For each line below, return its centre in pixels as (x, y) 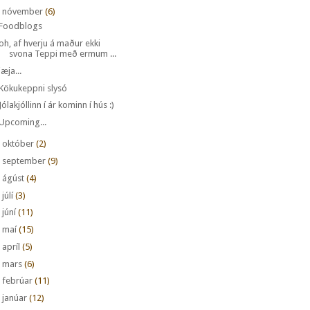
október (18, 144)
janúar (14, 298)
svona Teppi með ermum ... (63, 54)
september (24, 161)
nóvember (22, 11)
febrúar (17, 281)
